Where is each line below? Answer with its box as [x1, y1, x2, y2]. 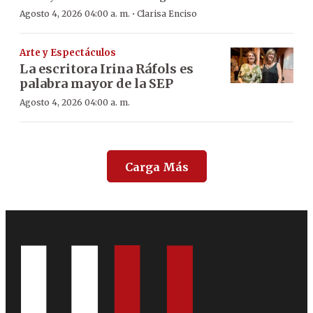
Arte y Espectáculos [20, 47, 116, 59]
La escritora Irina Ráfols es [20, 61, 194, 78]
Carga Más [124, 160, 189, 175]
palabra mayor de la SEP [20, 75, 173, 92]
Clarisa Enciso [137, 8, 197, 20]
